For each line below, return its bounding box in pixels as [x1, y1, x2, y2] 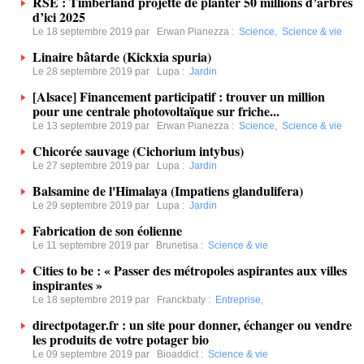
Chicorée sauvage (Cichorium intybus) [32, 141, 244, 160]
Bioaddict [157, 349, 198, 360]
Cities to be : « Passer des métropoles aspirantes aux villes [32, 261, 347, 279]
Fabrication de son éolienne [32, 221, 182, 240]
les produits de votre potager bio [32, 330, 209, 349]
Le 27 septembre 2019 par [32, 160, 157, 171]
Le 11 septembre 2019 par [32, 240, 156, 251]
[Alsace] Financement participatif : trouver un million [32, 87, 325, 106]
